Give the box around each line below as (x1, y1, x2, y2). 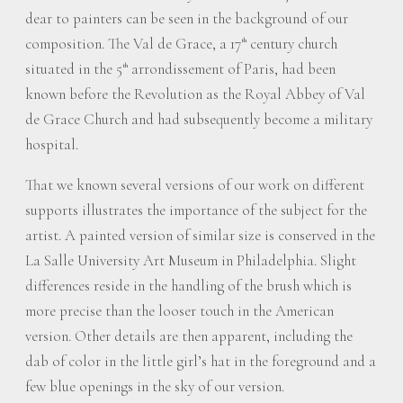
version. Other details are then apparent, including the (25, 327, 353, 345)
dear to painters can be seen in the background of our (25, 9, 348, 28)
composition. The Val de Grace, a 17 (25, 34, 241, 53)
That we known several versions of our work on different (25, 175, 364, 194)
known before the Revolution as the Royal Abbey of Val (25, 85, 365, 103)
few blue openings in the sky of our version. (25, 377, 284, 396)
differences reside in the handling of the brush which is (25, 276, 352, 295)
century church (246, 34, 337, 53)
